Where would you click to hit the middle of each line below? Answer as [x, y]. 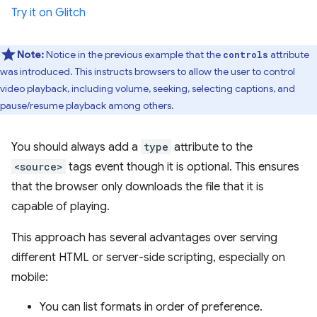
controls [246, 54]
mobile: [30, 277]
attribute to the [212, 147]
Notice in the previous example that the [134, 54]
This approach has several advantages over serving [144, 238]
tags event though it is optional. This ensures [183, 167]
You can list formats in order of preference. [151, 307]
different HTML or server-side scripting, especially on [148, 258]
